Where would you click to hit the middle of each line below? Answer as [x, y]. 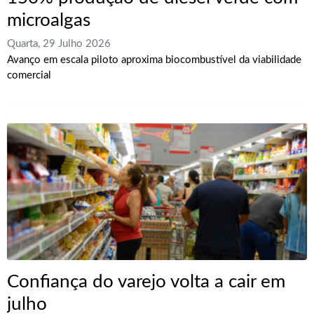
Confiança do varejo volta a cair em [146, 281]
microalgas [49, 20]
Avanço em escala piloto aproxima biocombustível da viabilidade [154, 60]
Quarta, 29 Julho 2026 [59, 43]
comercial [29, 75]
